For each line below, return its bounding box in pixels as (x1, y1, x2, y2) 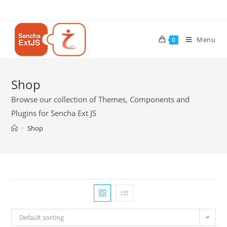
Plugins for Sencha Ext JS (11, 108, 97, 118)
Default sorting (19, 213, 64, 222)
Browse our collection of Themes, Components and (11, 94, 190, 104)
